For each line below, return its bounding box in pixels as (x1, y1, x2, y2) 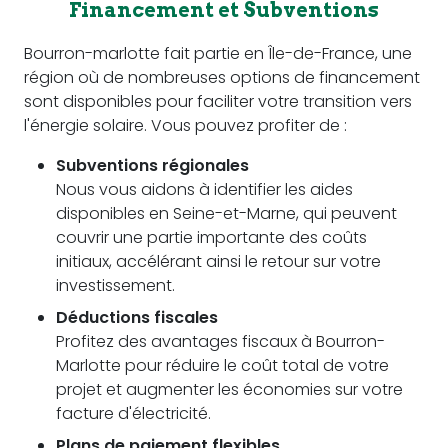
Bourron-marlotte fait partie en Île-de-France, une (24, 41, 412, 65)
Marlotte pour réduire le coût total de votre (56, 353, 389, 377)
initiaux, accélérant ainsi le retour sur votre (56, 249, 381, 273)
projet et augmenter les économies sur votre (56, 377, 403, 401)
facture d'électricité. (56, 401, 211, 425)
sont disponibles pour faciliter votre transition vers (24, 89, 412, 113)
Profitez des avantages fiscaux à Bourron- (56, 329, 385, 353)
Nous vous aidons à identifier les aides (56, 177, 353, 201)
